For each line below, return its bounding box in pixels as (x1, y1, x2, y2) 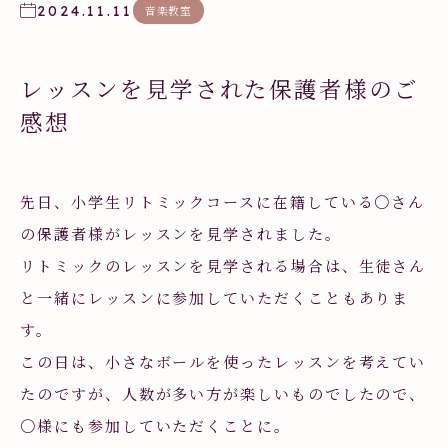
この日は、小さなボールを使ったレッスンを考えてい (20, 351, 427, 372)
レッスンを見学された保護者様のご (20, 72, 419, 104)
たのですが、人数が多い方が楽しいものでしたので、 (20, 383, 427, 404)
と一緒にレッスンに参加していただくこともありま (20, 287, 410, 308)
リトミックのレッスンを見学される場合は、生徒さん (20, 255, 427, 276)
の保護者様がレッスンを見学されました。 (20, 223, 342, 244)
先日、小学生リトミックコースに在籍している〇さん (20, 191, 426, 212)
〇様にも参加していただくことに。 (20, 415, 291, 436)
